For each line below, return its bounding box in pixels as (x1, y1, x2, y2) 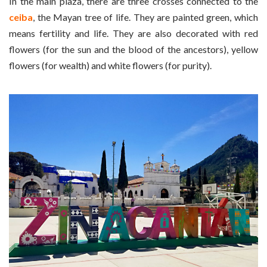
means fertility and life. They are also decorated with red (9, 27, 258, 39)
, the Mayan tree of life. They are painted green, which (33, 11, 258, 23)
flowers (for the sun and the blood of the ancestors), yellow (9, 44, 258, 55)
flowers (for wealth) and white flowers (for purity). (9, 60, 212, 72)
